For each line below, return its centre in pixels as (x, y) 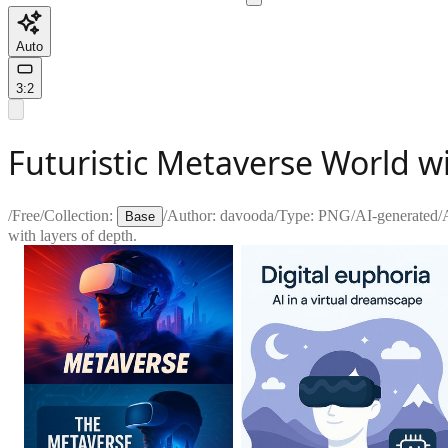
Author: (193, 215)
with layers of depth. (72, 235)
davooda (247, 215)
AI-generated (396, 215)
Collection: (78, 215)
